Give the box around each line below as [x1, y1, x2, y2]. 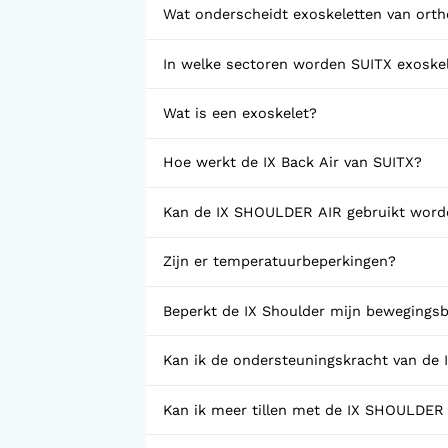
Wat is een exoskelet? [163, 105, 318, 122]
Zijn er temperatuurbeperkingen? [163, 253, 397, 271]
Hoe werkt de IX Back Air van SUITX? [163, 154, 423, 172]
